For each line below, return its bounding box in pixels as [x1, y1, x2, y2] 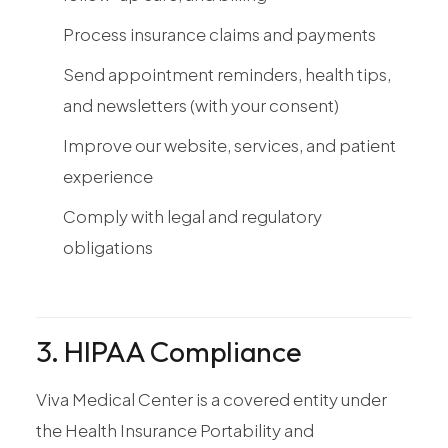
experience [63, 164, 153, 187]
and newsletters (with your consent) [63, 93, 339, 116]
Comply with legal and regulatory [63, 204, 322, 227]
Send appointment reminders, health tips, [63, 62, 391, 85]
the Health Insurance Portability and [36, 418, 314, 441]
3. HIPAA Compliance [36, 332, 302, 369]
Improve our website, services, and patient [63, 133, 396, 156]
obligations [63, 235, 153, 258]
